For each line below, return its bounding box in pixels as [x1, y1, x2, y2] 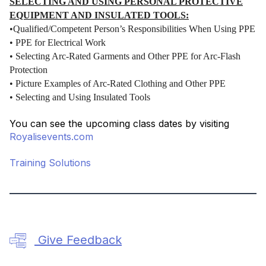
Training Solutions [9, 157, 91, 169]
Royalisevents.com [9, 131, 93, 143]
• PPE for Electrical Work [9, 37, 106, 48]
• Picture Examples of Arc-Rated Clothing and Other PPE [9, 78, 226, 89]
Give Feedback [38, 233, 122, 248]
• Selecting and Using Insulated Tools [9, 92, 150, 103]
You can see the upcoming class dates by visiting [9, 118, 229, 130]
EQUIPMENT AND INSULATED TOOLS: [9, 10, 189, 21]
